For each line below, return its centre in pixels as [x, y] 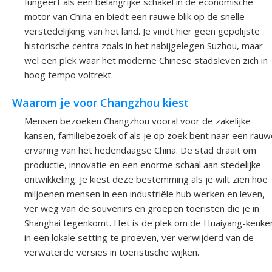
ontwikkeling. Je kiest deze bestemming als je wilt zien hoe [146, 179]
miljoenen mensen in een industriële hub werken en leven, [144, 194]
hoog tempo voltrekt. [69, 74]
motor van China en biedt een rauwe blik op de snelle [134, 16]
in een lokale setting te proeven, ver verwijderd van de [139, 238]
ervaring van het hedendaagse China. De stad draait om [140, 150]
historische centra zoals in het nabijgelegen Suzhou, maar [144, 45]
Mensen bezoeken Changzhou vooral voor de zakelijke [138, 121]
